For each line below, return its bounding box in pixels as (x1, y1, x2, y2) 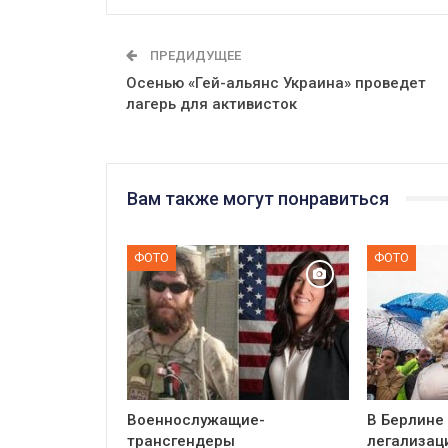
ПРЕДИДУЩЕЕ (147, 47, 241, 63)
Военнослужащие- (127, 411, 265, 430)
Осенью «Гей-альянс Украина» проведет (126, 73, 426, 92)
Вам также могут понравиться (127, 187, 389, 209)
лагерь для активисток (126, 94, 297, 113)
